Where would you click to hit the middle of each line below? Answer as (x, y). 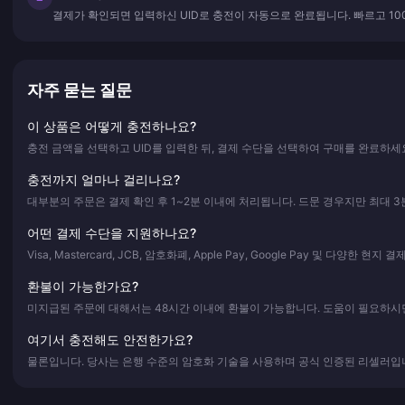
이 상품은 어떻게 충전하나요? (112, 126)
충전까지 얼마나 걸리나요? (104, 179)
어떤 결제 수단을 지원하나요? (112, 232)
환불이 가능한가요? (83, 286)
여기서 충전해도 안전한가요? (110, 339)
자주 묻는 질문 (80, 89)
